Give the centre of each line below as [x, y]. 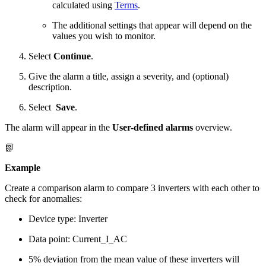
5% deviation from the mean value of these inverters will [134, 259]
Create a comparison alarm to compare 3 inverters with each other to [132, 188]
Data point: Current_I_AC [78, 239]
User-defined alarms [153, 128]
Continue [72, 56]
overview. [213, 128]
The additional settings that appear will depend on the [152, 26]
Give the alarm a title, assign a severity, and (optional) [129, 77]
